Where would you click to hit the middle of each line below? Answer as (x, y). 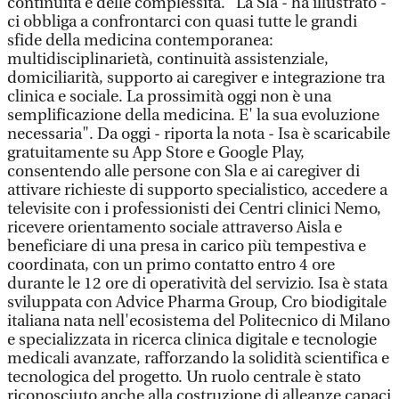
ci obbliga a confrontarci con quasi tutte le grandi (182, 22)
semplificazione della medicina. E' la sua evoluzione (193, 115)
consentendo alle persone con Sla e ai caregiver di (183, 171)
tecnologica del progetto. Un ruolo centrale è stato (184, 377)
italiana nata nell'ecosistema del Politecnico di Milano (199, 321)
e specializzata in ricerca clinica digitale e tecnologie (192, 340)
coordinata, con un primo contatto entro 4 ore (171, 265)
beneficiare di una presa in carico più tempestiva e (187, 246)
